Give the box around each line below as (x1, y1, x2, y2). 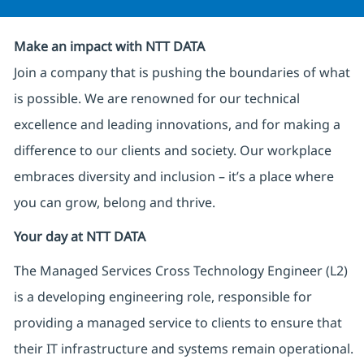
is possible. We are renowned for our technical (13, 89, 300, 108)
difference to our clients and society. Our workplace (13, 141, 331, 160)
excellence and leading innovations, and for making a (13, 115, 340, 134)
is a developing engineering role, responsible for (13, 288, 312, 306)
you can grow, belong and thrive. (13, 193, 215, 212)
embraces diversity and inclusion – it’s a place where (13, 167, 334, 186)
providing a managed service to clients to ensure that (13, 314, 342, 332)
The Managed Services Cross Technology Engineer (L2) (13, 262, 348, 280)
